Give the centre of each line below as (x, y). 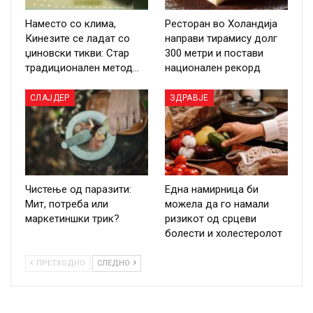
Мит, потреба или (67, 204)
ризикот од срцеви (211, 219)
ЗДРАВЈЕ (189, 97)
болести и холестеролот (224, 234)
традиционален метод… (82, 67)
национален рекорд (213, 67)
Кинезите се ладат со (78, 38)
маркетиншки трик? (72, 219)
